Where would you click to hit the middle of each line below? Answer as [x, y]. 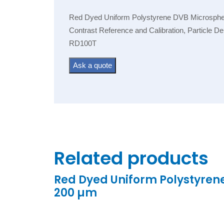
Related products [131, 158]
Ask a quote [92, 65]
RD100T [82, 43]
